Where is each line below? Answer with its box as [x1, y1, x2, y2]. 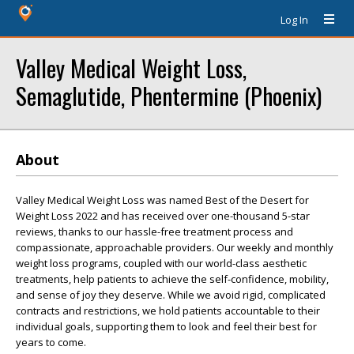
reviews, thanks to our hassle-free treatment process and [16, 224, 293, 239]
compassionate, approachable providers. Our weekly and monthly [16, 240, 333, 254]
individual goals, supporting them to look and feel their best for [16, 319, 317, 333]
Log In [281, 13, 308, 27]
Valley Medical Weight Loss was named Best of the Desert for [16, 193, 309, 207]
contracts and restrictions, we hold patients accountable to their [16, 303, 320, 318]
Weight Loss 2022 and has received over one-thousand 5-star [16, 209, 310, 223]
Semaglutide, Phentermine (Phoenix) [16, 78, 322, 112]
